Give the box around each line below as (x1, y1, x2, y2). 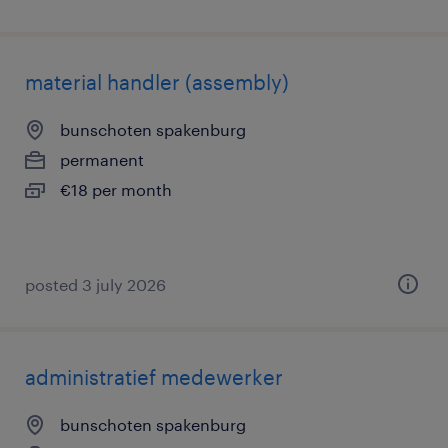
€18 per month (60, 180, 172, 199)
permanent (60, 150, 144, 169)
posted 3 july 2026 (25, 275, 166, 294)
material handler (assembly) (25, 70, 289, 94)
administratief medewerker (25, 365, 283, 389)
